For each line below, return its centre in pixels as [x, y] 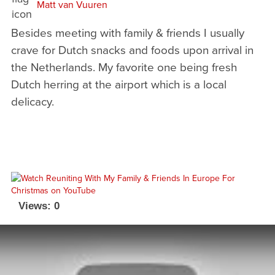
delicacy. [32, 101]
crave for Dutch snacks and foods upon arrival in [132, 49]
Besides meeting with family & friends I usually [127, 32]
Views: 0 [39, 206]
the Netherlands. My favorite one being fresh [124, 67]
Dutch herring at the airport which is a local [118, 84]
